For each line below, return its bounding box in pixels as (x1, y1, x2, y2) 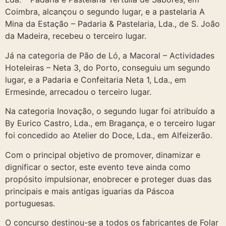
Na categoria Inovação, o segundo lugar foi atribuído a (5, 106, 215, 117)
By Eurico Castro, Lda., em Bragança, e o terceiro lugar (5, 118, 215, 129)
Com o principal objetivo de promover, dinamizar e (5, 149, 200, 160)
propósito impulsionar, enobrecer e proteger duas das (5, 174, 211, 184)
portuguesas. (5, 198, 55, 208)
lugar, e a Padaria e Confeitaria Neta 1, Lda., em (5, 74, 186, 85)
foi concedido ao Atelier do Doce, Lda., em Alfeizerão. (5, 130, 212, 141)
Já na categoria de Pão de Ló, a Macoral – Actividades (5, 50, 214, 61)
